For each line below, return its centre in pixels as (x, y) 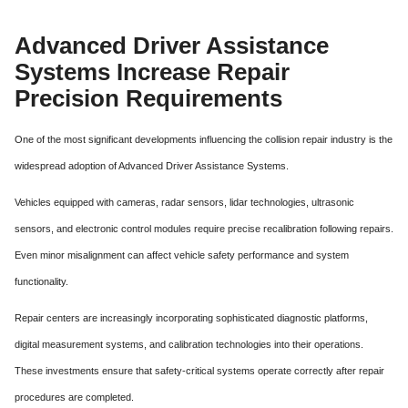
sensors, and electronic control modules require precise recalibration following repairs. (204, 229)
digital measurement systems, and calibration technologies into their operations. (189, 344)
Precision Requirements (148, 98)
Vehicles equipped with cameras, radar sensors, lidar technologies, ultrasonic (184, 202)
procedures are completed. (74, 397)
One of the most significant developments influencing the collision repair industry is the (204, 139)
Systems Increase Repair (152, 72)
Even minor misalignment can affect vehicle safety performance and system (182, 255)
